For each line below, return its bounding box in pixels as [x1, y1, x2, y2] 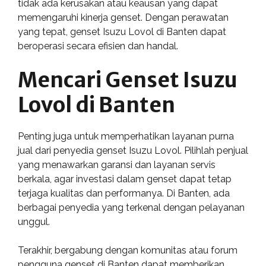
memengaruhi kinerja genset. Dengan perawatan [18, 12, 229, 23]
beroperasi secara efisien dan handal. [18, 40, 178, 52]
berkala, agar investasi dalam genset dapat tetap [18, 173, 232, 185]
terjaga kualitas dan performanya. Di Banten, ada [18, 188, 230, 199]
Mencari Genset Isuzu [18, 67, 237, 93]
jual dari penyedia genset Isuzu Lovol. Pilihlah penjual [18, 145, 248, 156]
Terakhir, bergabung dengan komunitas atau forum [18, 245, 237, 256]
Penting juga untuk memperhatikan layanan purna [18, 131, 234, 142]
